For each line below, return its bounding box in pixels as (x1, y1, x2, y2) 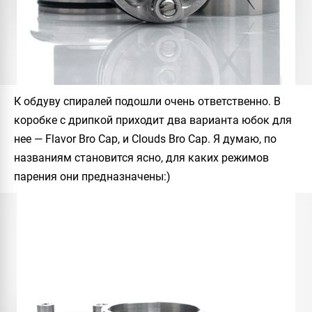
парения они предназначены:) (14, 170, 171, 183)
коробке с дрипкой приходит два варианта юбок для (14, 114, 292, 127)
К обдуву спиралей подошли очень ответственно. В (14, 95, 281, 108)
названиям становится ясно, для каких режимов (14, 151, 269, 164)
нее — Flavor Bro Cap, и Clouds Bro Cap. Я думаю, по (14, 132, 276, 146)
